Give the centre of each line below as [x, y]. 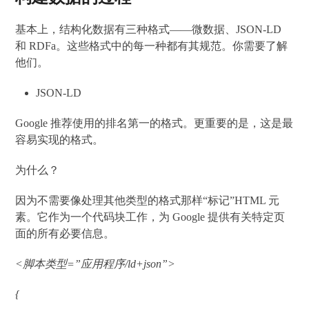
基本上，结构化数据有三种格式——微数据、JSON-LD [149, 30]
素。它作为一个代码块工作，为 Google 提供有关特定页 [150, 217]
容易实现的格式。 [60, 140]
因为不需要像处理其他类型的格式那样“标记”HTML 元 [148, 201]
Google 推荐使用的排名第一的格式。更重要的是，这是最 [154, 123]
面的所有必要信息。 [65, 234]
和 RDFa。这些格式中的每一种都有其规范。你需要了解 [152, 46]
